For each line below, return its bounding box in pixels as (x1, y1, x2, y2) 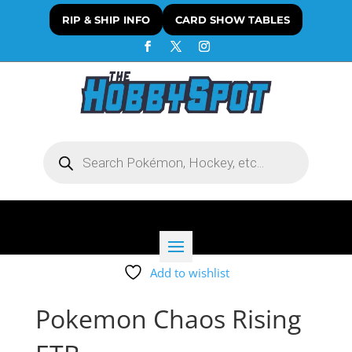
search (42, 149, 78, 165)
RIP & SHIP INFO (61, 13, 150, 26)
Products (42, 138, 89, 154)
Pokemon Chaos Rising (35, 302, 301, 336)
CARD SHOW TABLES (174, 13, 290, 26)
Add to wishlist (149, 265, 229, 281)
